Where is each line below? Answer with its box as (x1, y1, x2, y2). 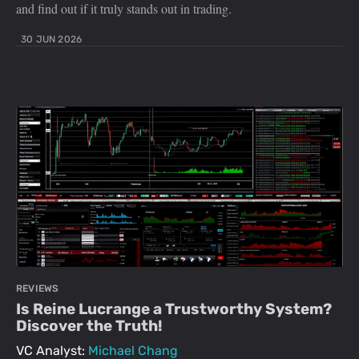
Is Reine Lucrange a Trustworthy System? (16, 300, 332, 319)
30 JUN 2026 (21, 34, 83, 46)
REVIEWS (16, 283, 59, 295)
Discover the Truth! (16, 317, 163, 336)
